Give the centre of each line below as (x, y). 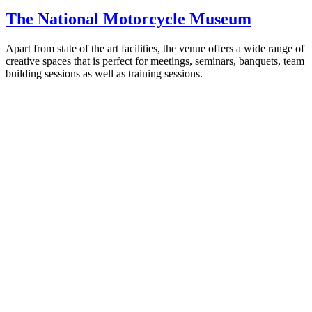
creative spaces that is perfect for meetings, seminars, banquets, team (155, 61)
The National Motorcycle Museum (128, 19)
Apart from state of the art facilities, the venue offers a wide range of (155, 49)
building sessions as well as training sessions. (104, 74)
